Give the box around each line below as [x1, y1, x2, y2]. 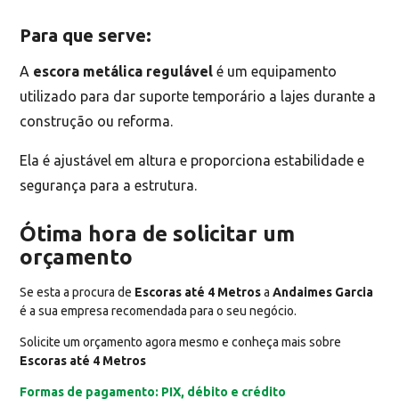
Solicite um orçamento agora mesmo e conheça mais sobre [20, 335, 342, 349]
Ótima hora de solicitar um [20, 222, 296, 246]
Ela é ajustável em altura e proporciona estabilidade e [20, 152, 365, 168]
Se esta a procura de [20, 285, 135, 299]
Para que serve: [20, 24, 152, 45]
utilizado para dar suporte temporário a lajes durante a [20, 88, 377, 104]
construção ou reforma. [20, 113, 174, 129]
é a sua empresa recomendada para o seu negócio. [20, 304, 297, 318]
